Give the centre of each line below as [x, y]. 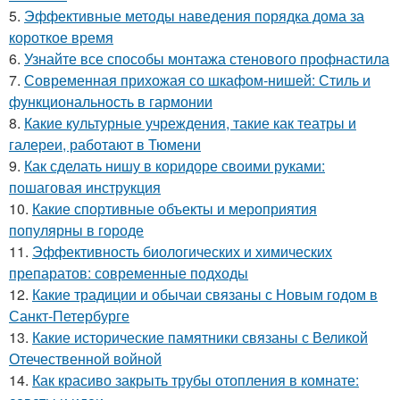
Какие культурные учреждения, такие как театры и [190, 123]
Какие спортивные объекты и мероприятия [175, 208]
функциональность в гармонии [111, 101]
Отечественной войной [85, 358]
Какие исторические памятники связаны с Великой [200, 337]
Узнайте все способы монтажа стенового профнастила [207, 58]
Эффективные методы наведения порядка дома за [194, 16]
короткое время [61, 37]
